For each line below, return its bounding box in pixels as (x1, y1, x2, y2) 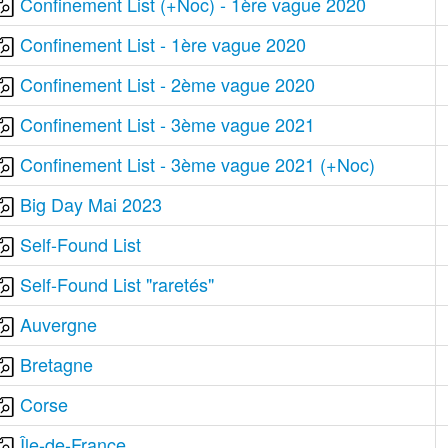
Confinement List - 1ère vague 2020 (20, 31, 307, 57)
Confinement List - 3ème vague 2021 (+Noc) (20, 151, 376, 177)
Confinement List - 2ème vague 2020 (20, 71, 316, 97)
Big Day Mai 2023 (20, 191, 163, 217)
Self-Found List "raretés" (20, 271, 215, 297)
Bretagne (20, 351, 94, 377)
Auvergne (20, 311, 98, 337)
